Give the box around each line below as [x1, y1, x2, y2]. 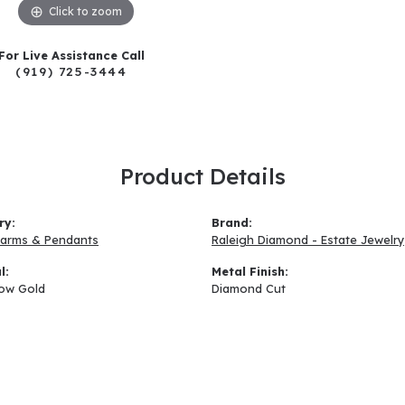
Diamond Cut [212, 280, 286, 296]
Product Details [119, 162, 286, 190]
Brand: [212, 214, 252, 230]
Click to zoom [49, 4, 122, 18]
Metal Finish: [212, 263, 288, 278]
